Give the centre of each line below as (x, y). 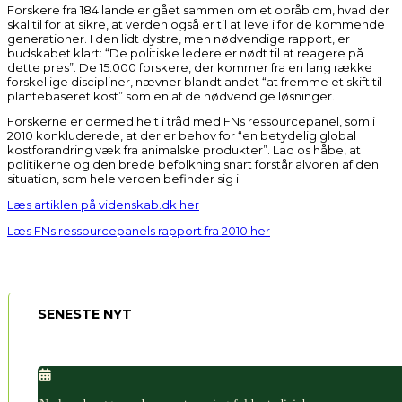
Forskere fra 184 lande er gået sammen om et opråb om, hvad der (198, 9)
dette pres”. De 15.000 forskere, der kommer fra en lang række (190, 67)
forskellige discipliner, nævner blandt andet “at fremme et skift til (195, 81)
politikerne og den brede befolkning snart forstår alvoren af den (193, 165)
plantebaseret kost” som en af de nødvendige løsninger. (171, 96)
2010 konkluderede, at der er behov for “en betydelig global (182, 136)
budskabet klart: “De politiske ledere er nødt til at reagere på (185, 52)
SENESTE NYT (85, 314)
